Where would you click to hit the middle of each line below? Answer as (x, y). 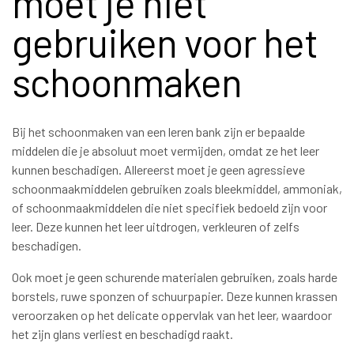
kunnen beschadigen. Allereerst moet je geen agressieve (158, 170)
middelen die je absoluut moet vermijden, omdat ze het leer (166, 151)
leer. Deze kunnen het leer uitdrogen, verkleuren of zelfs (156, 227)
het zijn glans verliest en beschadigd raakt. (122, 334)
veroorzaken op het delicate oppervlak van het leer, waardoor (172, 315)
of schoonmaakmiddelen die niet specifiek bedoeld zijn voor (169, 208)
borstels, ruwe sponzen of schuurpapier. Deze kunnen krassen (175, 296)
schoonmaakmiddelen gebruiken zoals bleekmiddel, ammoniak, (177, 189)
